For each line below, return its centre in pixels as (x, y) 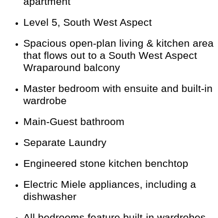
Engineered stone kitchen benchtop (106, 164)
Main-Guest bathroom (74, 122)
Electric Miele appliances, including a (110, 185)
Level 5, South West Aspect (88, 23)
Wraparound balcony (72, 68)
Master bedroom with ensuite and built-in (118, 89)
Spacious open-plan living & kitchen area (118, 44)
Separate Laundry (65, 143)
